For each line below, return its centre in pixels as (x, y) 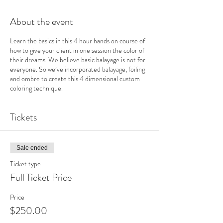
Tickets (23, 117)
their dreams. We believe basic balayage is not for (78, 59)
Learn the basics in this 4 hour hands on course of (77, 41)
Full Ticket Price (41, 177)
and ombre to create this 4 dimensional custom (75, 78)
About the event (42, 21)
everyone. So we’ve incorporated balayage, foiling (77, 69)
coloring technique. (36, 88)
